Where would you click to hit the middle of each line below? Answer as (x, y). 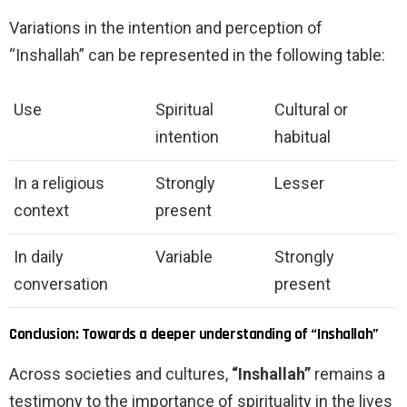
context (41, 211)
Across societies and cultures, (120, 374)
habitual (303, 137)
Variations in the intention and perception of (166, 28)
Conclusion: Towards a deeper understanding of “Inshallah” (194, 335)
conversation (61, 284)
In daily (39, 257)
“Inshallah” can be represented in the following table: (197, 55)
